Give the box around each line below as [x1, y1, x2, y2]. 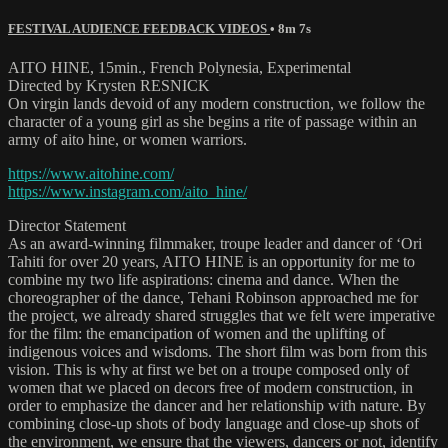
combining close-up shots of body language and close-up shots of [8, 415, 419, 433]
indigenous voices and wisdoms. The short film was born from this [8, 343, 427, 361]
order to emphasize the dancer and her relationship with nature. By [8, 397, 426, 415]
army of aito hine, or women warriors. [8, 131, 247, 149]
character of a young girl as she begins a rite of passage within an [8, 113, 417, 131]
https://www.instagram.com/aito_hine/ [8, 183, 247, 201]
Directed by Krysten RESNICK [8, 77, 210, 95]
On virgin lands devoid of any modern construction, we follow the [8, 95, 425, 113]
